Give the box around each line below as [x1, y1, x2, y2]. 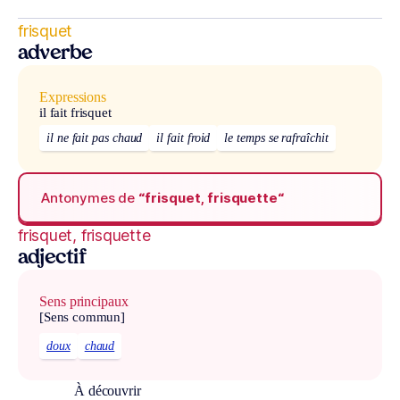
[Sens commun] [39, 310, 126, 325]
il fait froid [156, 131, 211, 146]
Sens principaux [39, 294, 129, 310]
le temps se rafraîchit [224, 131, 329, 146]
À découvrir [73, 382, 141, 398]
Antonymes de [41, 188, 139, 206]
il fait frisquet [39, 105, 112, 121]
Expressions [39, 89, 107, 105]
